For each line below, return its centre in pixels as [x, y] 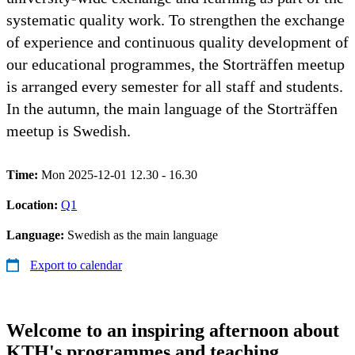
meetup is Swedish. [69, 130]
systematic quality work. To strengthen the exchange [176, 19]
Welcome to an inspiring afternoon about [173, 330]
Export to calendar [76, 265]
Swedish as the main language [143, 235]
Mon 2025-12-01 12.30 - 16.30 [119, 174]
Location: [34, 204]
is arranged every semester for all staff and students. [175, 86]
